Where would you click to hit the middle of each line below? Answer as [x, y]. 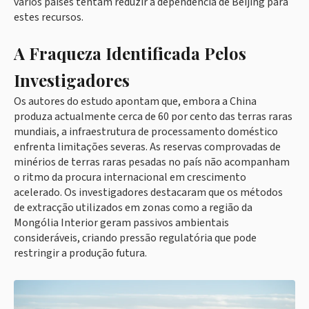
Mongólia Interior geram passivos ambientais [121, 223]
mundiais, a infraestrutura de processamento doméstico [146, 132]
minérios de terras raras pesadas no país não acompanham [152, 162]
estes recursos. [49, 17]
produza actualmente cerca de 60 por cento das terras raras [153, 117]
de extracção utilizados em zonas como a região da [133, 208]
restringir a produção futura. [80, 253]
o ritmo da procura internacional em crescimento [130, 177]
